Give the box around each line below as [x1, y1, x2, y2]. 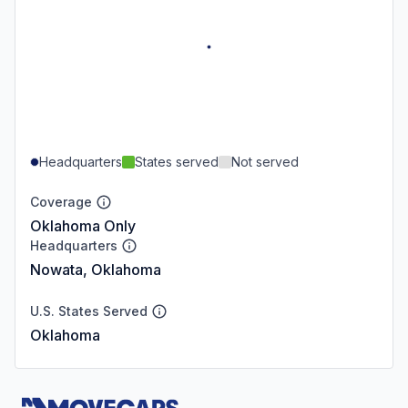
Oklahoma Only [30, 216, 136, 235]
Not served [231, 153, 299, 169]
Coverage [30, 193, 92, 209]
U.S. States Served [30, 302, 148, 319]
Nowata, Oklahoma [30, 260, 161, 279]
